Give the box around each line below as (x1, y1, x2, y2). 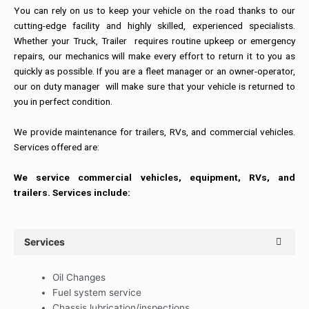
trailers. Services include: (14, 186, 130, 198)
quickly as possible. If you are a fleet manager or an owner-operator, (14, 65, 295, 77)
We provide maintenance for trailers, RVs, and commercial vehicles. (14, 126, 295, 137)
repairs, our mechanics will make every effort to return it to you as (14, 50, 295, 61)
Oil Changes (52, 271, 106, 283)
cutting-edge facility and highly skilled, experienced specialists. (14, 19, 295, 31)
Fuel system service (52, 286, 142, 298)
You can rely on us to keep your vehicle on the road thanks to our (14, 4, 295, 16)
